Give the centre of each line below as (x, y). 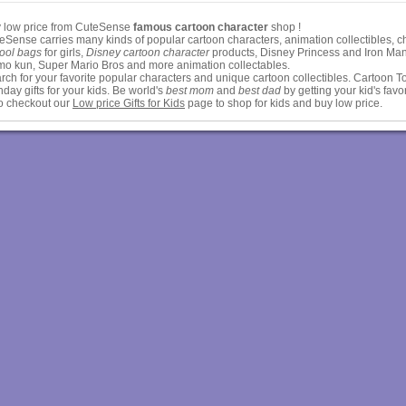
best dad (260, 91)
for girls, (64, 53)
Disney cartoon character (148, 53)
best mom (190, 91)
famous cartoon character (201, 27)
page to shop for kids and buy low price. (284, 103)
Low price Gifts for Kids (129, 103)
